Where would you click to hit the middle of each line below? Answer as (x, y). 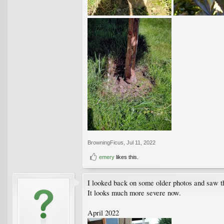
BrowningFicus (105, 143)
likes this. (126, 157)
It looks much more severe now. (134, 193)
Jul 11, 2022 (141, 143)
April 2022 (103, 213)
